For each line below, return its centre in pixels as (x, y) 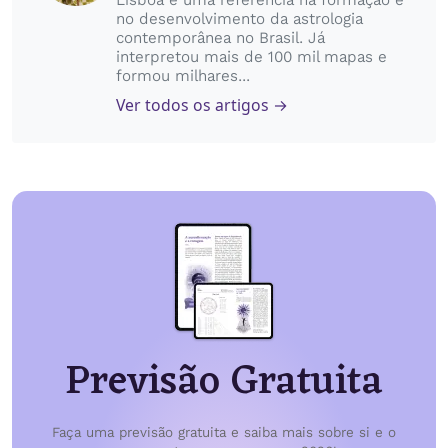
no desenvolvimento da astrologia (239, 18)
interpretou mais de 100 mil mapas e (251, 56)
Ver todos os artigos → (202, 104)
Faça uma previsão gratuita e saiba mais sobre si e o (224, 432)
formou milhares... (183, 75)
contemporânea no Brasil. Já (220, 37)
